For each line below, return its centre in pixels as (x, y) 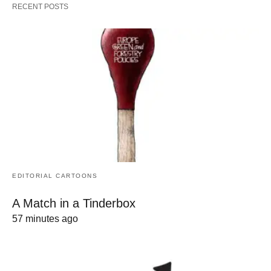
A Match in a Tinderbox (74, 204)
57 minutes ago (45, 219)
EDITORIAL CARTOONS (55, 176)
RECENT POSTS (40, 6)
